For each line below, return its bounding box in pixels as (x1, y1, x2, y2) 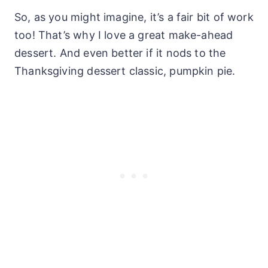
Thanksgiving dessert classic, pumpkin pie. (14, 64, 236, 77)
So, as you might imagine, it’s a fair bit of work (14, 10, 254, 23)
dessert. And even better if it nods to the (14, 46, 226, 59)
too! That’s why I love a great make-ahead (14, 28, 233, 41)
